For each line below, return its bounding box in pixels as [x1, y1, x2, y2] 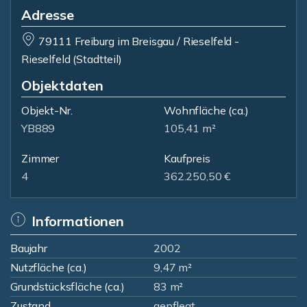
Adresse [21, 6, 74, 23]
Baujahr [10, 241, 47, 255]
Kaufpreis [164, 151, 210, 165]
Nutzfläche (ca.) [10, 260, 87, 274]
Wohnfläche [164, 103, 226, 117]
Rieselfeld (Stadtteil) [21, 52, 122, 66]
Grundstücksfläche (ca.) [10, 280, 125, 293]
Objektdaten [21, 77, 103, 94]
